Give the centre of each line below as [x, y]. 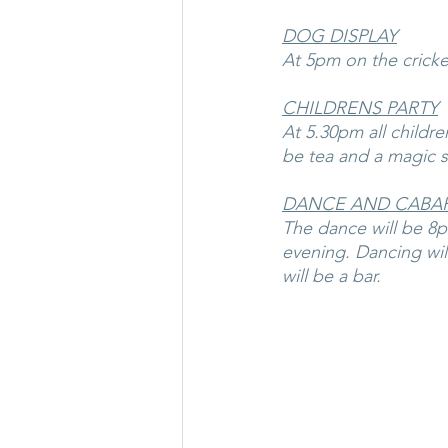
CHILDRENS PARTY [360, 108]
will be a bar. [331, 276]
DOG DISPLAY [339, 36]
